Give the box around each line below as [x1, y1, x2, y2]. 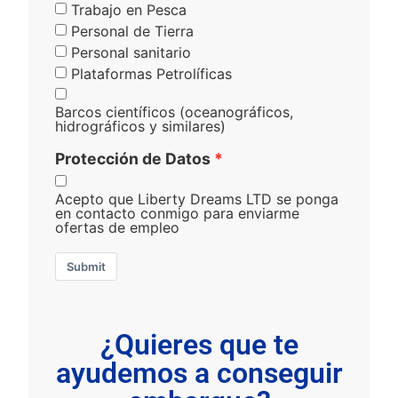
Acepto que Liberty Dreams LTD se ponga [55, 189, 339, 208]
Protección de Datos [55, 148, 211, 168]
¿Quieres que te [99, 327, 298, 362]
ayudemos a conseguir [55, 355, 343, 390]
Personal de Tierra [71, 22, 195, 41]
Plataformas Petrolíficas [71, 65, 233, 84]
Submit [67, 259, 107, 274]
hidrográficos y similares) [55, 116, 227, 135]
